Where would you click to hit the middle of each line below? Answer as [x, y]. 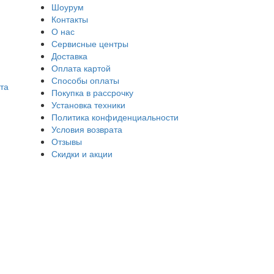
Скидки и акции [82, 153]
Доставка [69, 55]
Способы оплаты [85, 80]
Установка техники [88, 104]
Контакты [70, 19]
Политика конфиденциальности [115, 117]
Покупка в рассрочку [92, 92]
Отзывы [67, 141]
